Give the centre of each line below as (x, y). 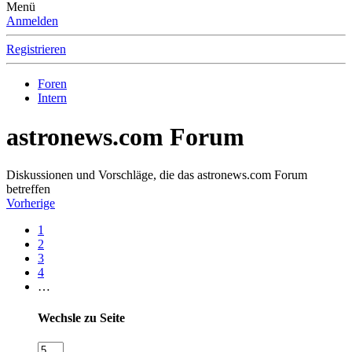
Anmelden (32, 21)
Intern (52, 98)
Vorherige (31, 203)
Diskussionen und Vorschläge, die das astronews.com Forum (157, 175)
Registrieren (36, 49)
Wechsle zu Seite (81, 317)
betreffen (28, 189)
